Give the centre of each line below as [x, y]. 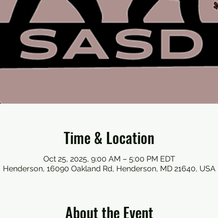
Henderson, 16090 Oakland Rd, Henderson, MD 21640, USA [109, 169]
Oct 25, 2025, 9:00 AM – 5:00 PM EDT [109, 159]
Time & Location [109, 137]
